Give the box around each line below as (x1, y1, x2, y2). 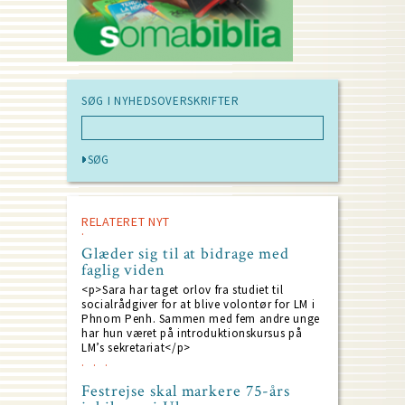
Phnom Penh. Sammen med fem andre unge (81, 311, 321, 327)
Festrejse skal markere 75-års (81, 381, 291, 402)
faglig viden (81, 259, 165, 281)
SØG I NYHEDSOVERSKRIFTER (81, 93, 240, 109)
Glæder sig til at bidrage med (81, 243, 290, 265)
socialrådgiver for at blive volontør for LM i (81, 297, 316, 313)
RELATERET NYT (81, 213, 171, 231)
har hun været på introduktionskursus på (81, 325, 303, 342)
